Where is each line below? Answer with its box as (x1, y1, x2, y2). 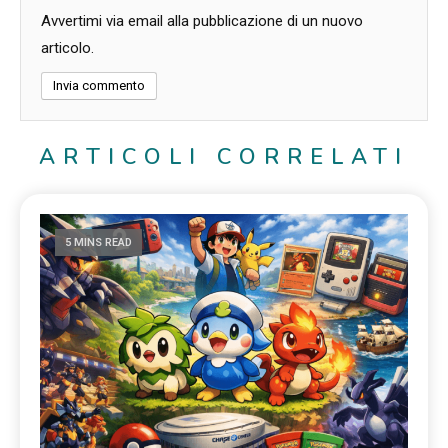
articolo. (41, 39, 94, 58)
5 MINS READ (65, 236, 133, 250)
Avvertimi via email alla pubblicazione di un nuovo (41, 12, 363, 31)
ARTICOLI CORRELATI (39, 142, 409, 173)
